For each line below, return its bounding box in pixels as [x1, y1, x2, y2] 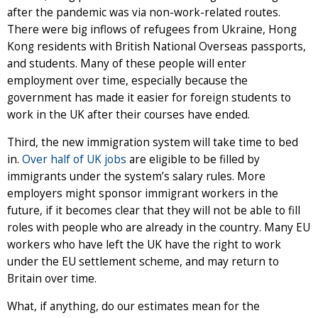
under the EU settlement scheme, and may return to [7, 254, 279, 270]
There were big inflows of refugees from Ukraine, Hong [7, 22, 297, 38]
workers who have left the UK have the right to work [7, 237, 281, 253]
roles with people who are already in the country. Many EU [7, 220, 310, 236]
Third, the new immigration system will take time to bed [7, 135, 298, 150]
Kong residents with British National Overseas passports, [7, 39, 306, 55]
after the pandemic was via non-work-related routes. [7, 5, 280, 21]
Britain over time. [7, 271, 97, 287]
